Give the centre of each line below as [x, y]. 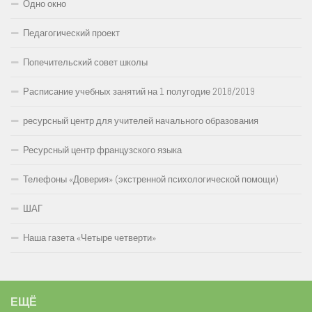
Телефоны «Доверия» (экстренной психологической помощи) [151, 179]
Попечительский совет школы [85, 62]
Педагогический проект [71, 33]
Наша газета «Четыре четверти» [89, 237]
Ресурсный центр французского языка [102, 150]
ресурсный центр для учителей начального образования [141, 120]
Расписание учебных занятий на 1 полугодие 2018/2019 [139, 91]
